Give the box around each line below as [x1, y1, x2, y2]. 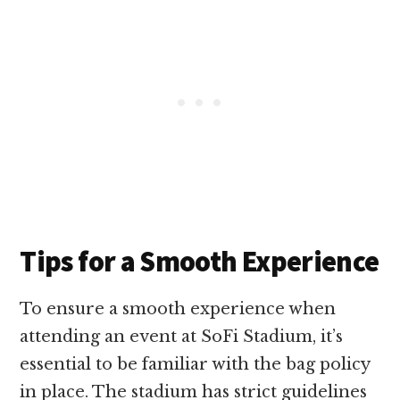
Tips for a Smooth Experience [20, 244, 379, 280]
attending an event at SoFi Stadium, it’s [20, 327, 344, 347]
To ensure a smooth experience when [20, 299, 337, 320]
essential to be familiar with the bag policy [20, 354, 371, 375]
